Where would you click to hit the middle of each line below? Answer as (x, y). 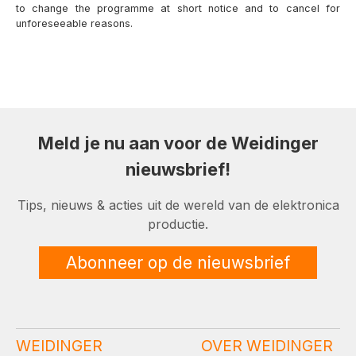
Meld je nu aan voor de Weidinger (178, 143)
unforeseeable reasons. (74, 23)
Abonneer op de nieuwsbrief (178, 263)
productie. (178, 224)
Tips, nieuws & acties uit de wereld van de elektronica (178, 205)
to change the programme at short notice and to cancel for (178, 8)
